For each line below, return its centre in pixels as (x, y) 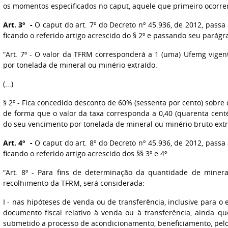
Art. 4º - (18, 143)
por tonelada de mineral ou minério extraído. (80, 65)
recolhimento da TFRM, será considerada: (74, 183)
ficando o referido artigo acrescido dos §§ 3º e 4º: (86, 153)
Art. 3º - (18, 25)
